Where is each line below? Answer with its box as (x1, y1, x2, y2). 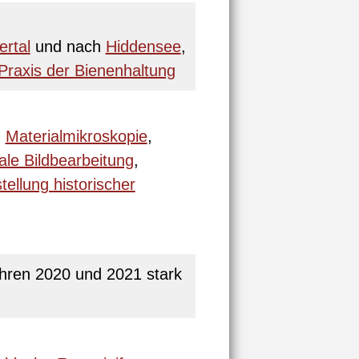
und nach (30, 38, 106, 55)
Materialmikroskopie (5, 127, 147, 145)
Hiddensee (105, 38, 181, 55)
